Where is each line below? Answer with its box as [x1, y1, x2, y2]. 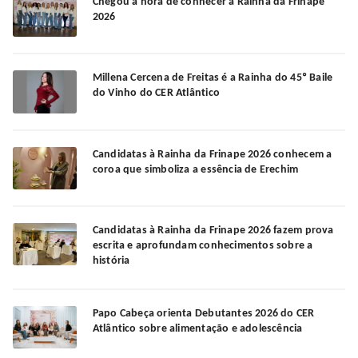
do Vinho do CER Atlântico [92, 87, 220, 100]
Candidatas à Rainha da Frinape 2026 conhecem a [92, 148, 332, 161]
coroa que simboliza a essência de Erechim [92, 163, 299, 176]
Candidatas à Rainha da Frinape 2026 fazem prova [92, 225, 334, 237]
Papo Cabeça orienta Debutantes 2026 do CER [92, 308, 315, 320]
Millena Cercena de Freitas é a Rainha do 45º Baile [92, 72, 333, 85]
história [92, 255, 130, 268]
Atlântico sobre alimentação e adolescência [92, 323, 303, 336]
